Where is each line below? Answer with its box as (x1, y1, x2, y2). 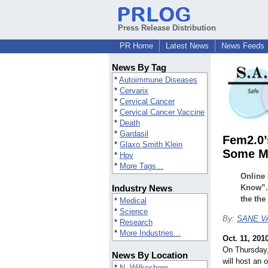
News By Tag (112, 62, 166, 73)
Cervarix (120, 86, 148, 96)
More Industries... (120, 229, 181, 238)
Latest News (166, 41, 209, 50)
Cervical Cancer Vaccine (120, 108, 205, 117)
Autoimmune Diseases (119, 75, 197, 85)
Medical (120, 196, 147, 206)
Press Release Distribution (118, 23, 216, 32)
